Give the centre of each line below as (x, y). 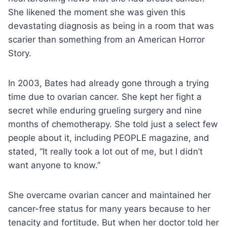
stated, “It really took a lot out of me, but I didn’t (105, 151)
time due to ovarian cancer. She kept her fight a (105, 97)
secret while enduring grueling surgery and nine (105, 110)
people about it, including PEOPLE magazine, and (109, 138)
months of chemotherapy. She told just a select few (113, 124)
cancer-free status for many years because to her (109, 209)
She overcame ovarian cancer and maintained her (109, 195)
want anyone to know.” (54, 165)
